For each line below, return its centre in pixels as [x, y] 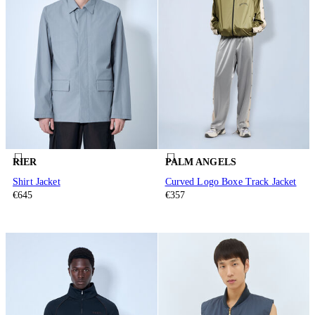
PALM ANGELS [201, 162]
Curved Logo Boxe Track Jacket [231, 181]
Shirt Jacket [37, 181]
